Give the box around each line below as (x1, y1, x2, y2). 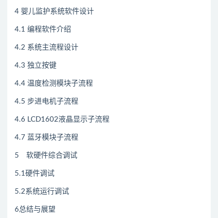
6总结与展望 (15, 206, 55, 214)
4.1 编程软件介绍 (15, 26, 71, 34)
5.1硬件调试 (15, 170, 54, 178)
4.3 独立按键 (15, 62, 56, 70)
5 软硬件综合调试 (15, 152, 77, 160)
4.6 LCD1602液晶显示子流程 (15, 116, 109, 124)
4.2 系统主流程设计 (15, 44, 78, 52)
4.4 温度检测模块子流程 (15, 80, 93, 88)
